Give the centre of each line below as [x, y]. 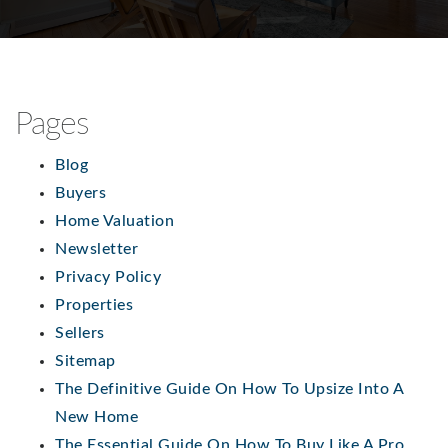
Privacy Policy [108, 276]
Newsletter [96, 248]
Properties [94, 304]
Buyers [80, 192]
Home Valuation [114, 220]
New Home [96, 416]
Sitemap [85, 360]
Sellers [80, 332]
